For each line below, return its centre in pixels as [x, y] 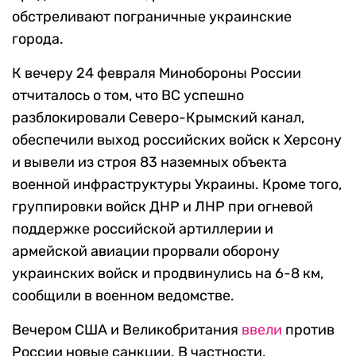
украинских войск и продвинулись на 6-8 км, [168, 274]
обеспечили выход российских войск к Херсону [177, 140]
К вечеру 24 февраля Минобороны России [157, 74]
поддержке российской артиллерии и [143, 229]
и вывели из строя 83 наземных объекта [149, 163]
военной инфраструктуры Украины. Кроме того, [177, 185]
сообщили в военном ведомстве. [123, 296]
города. [38, 39]
